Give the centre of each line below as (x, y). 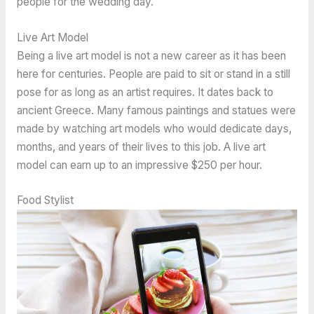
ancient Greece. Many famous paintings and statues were (156, 110)
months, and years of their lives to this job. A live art (141, 146)
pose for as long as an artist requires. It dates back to (145, 92)
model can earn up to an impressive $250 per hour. (139, 165)
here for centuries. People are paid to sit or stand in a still (153, 74)
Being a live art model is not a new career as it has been (151, 55)
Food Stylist (45, 200)
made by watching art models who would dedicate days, (154, 128)
